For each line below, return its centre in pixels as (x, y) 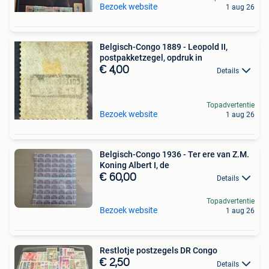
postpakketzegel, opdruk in (151, 58)
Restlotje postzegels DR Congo (159, 251)
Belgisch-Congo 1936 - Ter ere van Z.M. (174, 154)
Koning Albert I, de (134, 165)
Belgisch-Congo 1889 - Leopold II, (164, 47)
